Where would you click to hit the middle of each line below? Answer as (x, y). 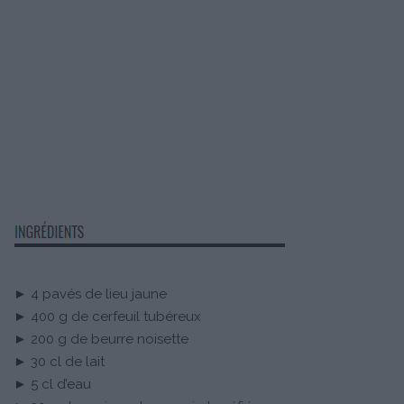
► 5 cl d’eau (52, 384)
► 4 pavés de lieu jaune (90, 294)
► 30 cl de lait (59, 361)
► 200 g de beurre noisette (101, 339)
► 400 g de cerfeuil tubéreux (107, 316)
